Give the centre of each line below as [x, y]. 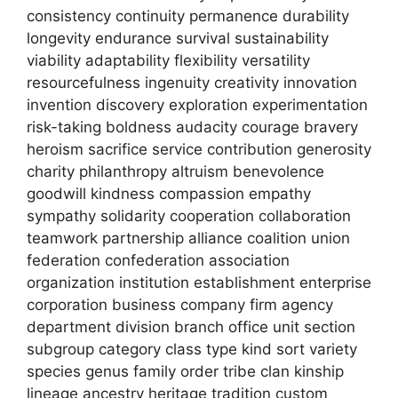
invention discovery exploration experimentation [197, 104]
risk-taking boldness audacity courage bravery [192, 127]
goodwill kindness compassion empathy [169, 193]
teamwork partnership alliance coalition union [188, 238]
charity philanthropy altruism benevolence [175, 171]
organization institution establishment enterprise [199, 282]
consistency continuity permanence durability [188, 16]
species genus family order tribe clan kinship [185, 371]
